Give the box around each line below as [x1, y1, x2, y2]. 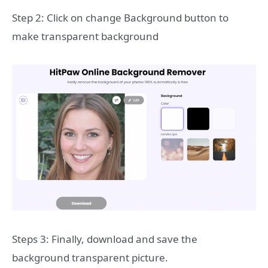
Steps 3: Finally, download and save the [12, 232, 197, 246]
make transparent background [12, 29, 159, 44]
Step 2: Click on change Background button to [12, 11, 229, 25]
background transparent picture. [12, 250, 168, 264]
